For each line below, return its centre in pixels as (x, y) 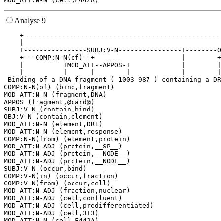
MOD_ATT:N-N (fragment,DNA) (55, 95)
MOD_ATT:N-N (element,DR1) (53, 124)
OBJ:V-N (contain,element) (53, 117)
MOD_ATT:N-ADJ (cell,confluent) (63, 198)
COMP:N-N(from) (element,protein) (67, 139)
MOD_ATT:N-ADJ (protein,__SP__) (63, 147)
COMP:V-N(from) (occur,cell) (57, 184)
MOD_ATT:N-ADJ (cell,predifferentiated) (79, 206)
